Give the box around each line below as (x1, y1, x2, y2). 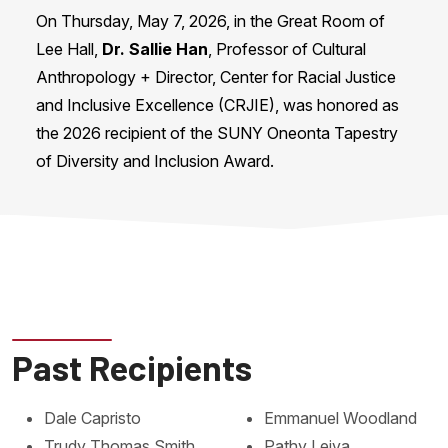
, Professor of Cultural (208, 39, 366, 60)
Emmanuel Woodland (264, 408, 417, 429)
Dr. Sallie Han (102, 39, 208, 60)
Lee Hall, (36, 39, 102, 60)
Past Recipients (12, 346, 252, 389)
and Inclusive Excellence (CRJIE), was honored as (36, 95, 399, 116)
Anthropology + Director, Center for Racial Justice (36, 67, 396, 88)
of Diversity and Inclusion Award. (36, 151, 274, 172)
